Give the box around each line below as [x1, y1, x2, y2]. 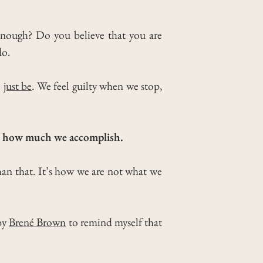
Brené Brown [9, 214, 66, 230]
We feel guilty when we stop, [36, 78, 163, 93]
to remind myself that [66, 214, 163, 230]
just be [3, 78, 32, 93]
